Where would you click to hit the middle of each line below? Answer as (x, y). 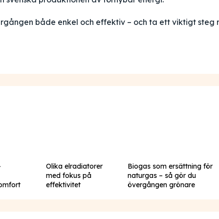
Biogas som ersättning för (170, 166)
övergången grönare (162, 185)
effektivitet (63, 185)
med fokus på (68, 175)
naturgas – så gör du (162, 175)
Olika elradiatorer (74, 166)
